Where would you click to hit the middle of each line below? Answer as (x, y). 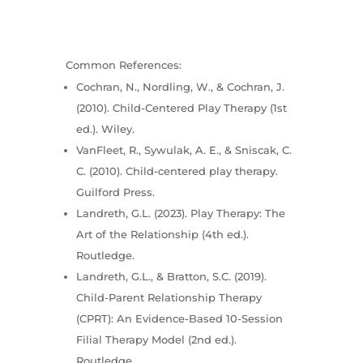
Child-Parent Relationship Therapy (169, 297)
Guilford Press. (115, 192)
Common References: (123, 64)
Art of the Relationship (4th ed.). (162, 234)
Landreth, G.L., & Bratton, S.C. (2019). (171, 276)
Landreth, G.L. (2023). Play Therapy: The (180, 213)
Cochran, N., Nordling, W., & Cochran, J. (180, 86)
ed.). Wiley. (105, 128)
